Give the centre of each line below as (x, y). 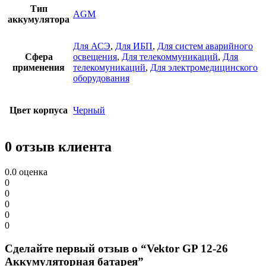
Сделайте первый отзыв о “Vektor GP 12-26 (116, 248)
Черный (89, 110)
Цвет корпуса (39, 110)
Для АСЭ (92, 46)
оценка (32, 172)
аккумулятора (39, 20)
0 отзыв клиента (58, 147)
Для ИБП (134, 46)
